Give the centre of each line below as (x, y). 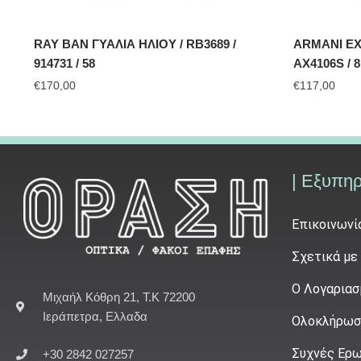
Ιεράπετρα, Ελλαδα (95, 317)
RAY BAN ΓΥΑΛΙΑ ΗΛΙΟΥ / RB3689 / (135, 44)
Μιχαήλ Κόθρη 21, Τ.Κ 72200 (118, 297)
